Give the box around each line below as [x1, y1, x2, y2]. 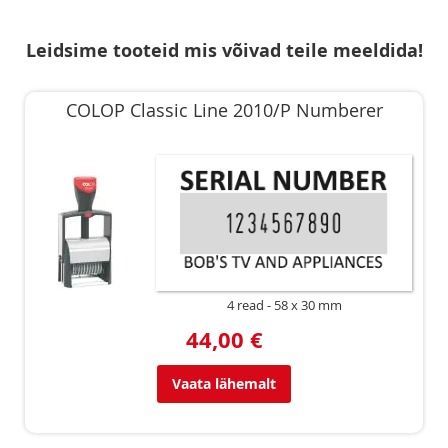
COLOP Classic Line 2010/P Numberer [65, 97, 383, 122]
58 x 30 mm [273, 296, 342, 314]
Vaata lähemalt [172, 373, 276, 393]
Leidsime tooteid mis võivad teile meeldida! [25, 37, 423, 63]
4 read [226, 296, 264, 314]
